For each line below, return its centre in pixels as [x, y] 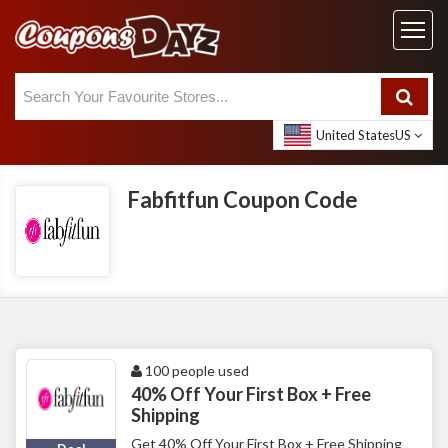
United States [355, 135]
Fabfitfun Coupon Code [242, 200]
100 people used [195, 371]
